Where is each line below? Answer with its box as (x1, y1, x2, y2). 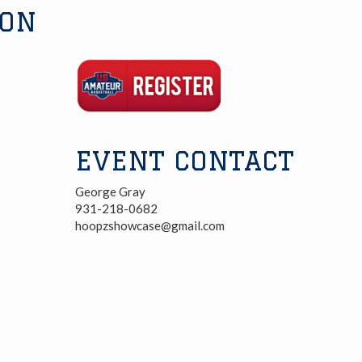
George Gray (74, 184, 145, 199)
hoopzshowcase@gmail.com (74, 218, 225, 233)
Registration (74, 44, 143, 60)
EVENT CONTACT (74, 145, 294, 175)
